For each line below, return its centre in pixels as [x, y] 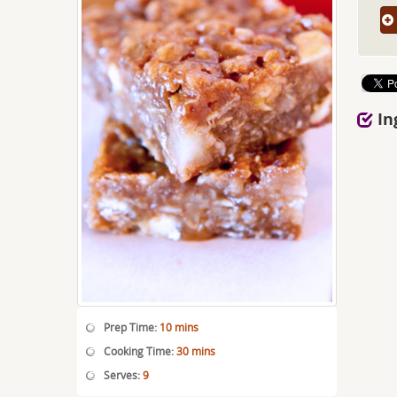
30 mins [196, 351]
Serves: [123, 375]
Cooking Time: [140, 351]
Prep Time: [132, 327]
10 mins [179, 327]
